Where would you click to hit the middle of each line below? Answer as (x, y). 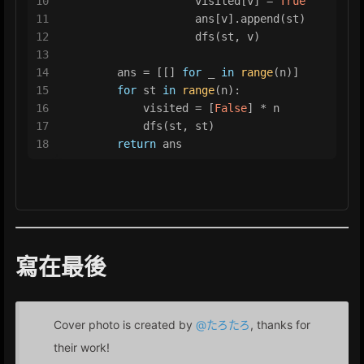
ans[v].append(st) (185, 18)
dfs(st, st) (140, 126)
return (136, 143)
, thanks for (280, 324)
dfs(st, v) (162, 36)
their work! (82, 347)
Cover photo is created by (125, 324)
